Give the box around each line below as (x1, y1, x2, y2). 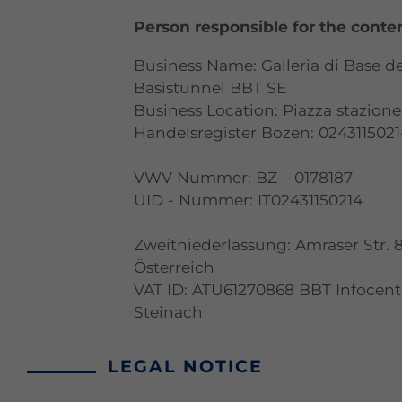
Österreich (134, 257, 215, 276)
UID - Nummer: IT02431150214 (134, 189, 363, 209)
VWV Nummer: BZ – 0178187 (134, 167, 354, 187)
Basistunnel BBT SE (134, 77, 288, 97)
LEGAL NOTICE (108, 354, 263, 377)
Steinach (134, 301, 204, 321)
